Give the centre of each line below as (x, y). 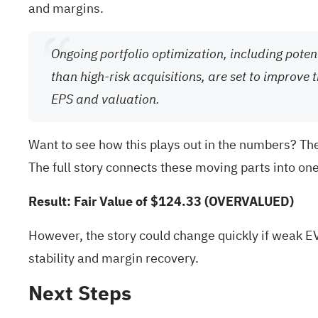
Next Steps (80, 294)
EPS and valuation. (105, 99)
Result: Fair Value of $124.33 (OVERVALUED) (161, 201)
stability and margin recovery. (114, 258)
